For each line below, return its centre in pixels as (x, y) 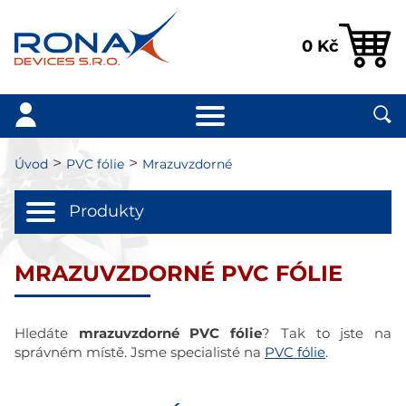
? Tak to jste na (327, 334)
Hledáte (47, 334)
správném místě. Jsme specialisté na (140, 353)
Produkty (106, 212)
